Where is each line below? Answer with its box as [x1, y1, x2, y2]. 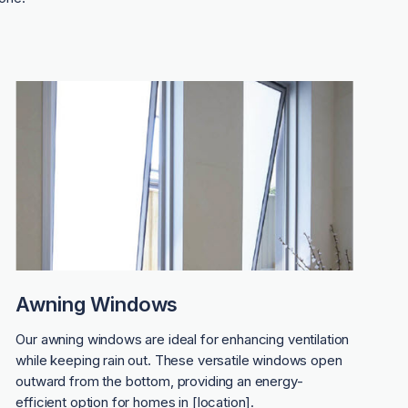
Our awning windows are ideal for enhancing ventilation [15, 331, 350, 349]
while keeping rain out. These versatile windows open [15, 352, 342, 370]
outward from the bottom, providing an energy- [15, 372, 303, 391]
